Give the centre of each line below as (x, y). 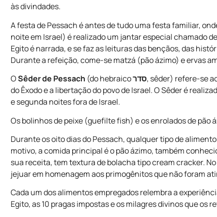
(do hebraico (109, 79)
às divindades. (36, 7)
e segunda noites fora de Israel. (66, 102)
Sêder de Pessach (52, 79)
